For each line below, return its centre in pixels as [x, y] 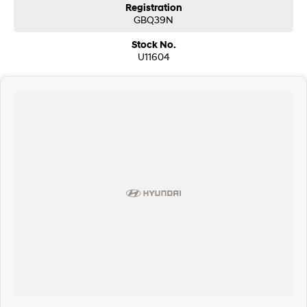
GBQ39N [153, 20]
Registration [153, 8]
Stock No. [153, 45]
